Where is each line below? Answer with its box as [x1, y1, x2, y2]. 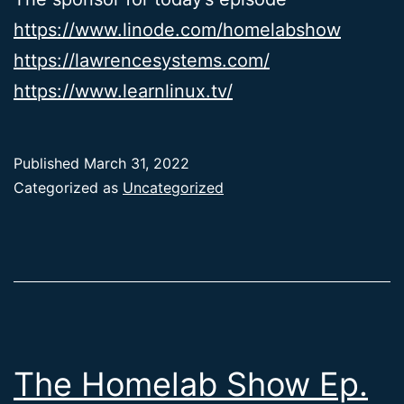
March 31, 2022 [84, 154, 189, 173]
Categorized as [14, 179, 123, 197]
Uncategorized [123, 179, 224, 197]
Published [14, 154, 84, 173]
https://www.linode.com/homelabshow [14, 19, 341, 41]
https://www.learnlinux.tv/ [14, 80, 233, 103]
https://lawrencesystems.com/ [14, 50, 270, 72]
